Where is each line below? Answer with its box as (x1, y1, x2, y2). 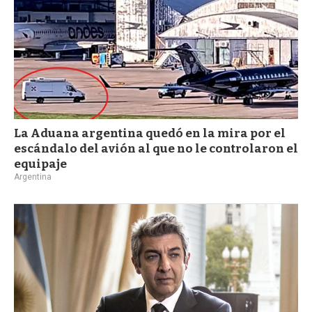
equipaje (14, 157, 67, 172)
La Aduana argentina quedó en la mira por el (14, 126, 286, 141)
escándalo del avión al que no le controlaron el (14, 141, 298, 157)
